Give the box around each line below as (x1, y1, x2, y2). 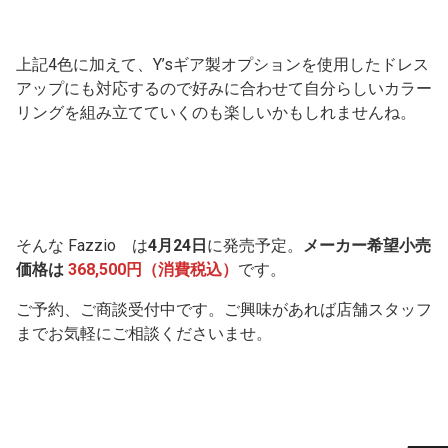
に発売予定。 (207, 236, 303, 256)
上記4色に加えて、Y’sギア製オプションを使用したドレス (16, 55, 429, 75)
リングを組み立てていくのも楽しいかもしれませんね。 (16, 103, 416, 123)
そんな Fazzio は (16, 236, 148, 256)
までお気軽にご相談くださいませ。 (16, 324, 272, 344)
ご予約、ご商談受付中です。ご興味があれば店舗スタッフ (16, 300, 432, 320)
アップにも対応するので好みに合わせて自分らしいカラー (16, 79, 432, 99)
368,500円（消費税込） (68, 260, 238, 280)
